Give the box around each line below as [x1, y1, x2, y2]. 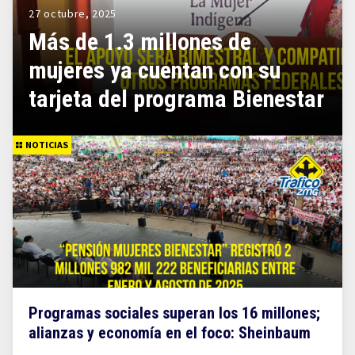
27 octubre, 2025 [29, 6, 117, 21]
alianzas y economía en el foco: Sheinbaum [29, 323, 311, 342]
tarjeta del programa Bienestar [29, 85, 324, 113]
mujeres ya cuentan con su [29, 56, 281, 84]
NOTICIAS [25, 139, 68, 151]
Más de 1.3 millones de [29, 28, 251, 55]
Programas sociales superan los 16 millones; [29, 303, 320, 323]
